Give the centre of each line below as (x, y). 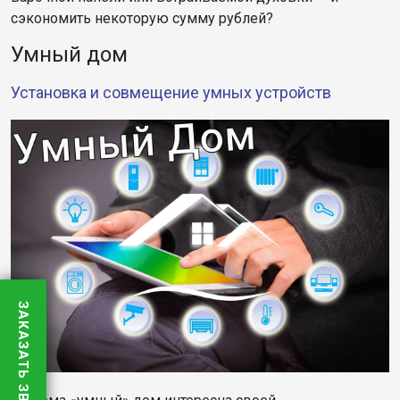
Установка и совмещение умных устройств (171, 93)
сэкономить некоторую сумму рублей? (142, 19)
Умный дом (69, 55)
